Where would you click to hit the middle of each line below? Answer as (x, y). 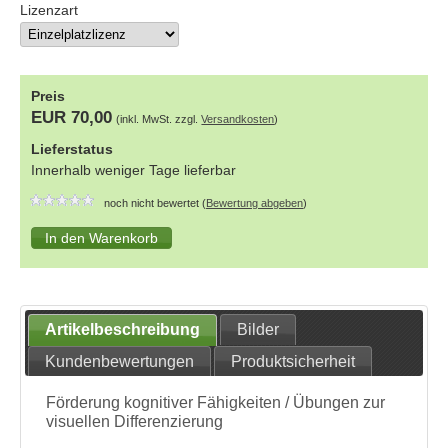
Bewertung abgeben (255, 203)
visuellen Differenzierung (135, 422)
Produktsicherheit (293, 361)
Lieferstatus (72, 148)
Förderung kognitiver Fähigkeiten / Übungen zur (216, 403)
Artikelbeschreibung (123, 329)
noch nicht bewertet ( (151, 203)
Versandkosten (238, 119)
